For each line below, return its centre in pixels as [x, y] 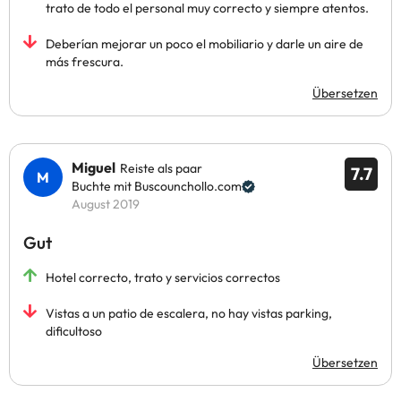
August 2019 [106, 204]
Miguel [94, 167]
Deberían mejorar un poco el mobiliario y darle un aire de [205, 44]
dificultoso [74, 331]
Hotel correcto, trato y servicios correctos [163, 277]
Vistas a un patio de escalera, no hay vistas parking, [189, 313]
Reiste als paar [161, 168]
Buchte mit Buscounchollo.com [157, 186]
